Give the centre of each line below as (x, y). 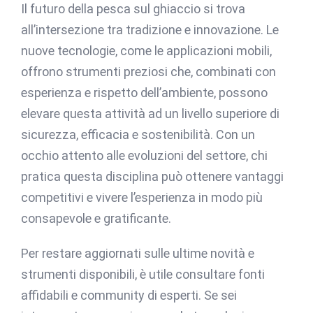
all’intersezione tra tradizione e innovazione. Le (150, 29)
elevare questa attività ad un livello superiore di (150, 113)
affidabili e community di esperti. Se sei (129, 295)
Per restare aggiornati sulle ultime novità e (138, 253)
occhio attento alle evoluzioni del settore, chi (144, 155)
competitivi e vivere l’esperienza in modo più (142, 197)
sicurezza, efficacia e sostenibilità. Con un (138, 134)
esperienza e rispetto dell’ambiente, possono (144, 92)
